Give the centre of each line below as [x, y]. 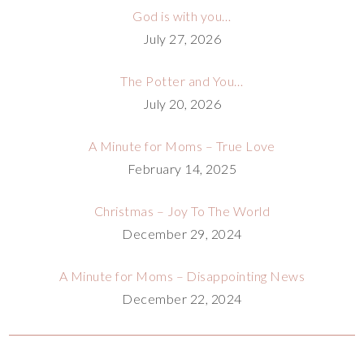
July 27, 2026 [182, 38]
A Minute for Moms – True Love [182, 145]
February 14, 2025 [182, 168]
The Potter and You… [182, 80]
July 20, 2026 [182, 103]
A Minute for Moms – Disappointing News [182, 275]
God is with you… [182, 15]
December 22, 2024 [182, 298]
